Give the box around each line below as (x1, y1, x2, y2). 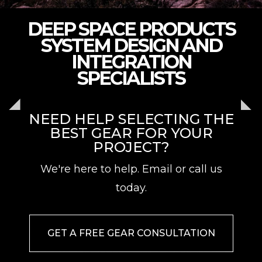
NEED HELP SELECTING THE (28, 111, 234, 128)
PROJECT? (92, 139, 170, 156)
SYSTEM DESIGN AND (40, 34, 222, 57)
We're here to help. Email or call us (40, 163, 222, 176)
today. (115, 181, 147, 195)
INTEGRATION (71, 50, 191, 74)
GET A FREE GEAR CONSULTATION (47, 227, 215, 239)
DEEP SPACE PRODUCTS (27, 18, 235, 41)
